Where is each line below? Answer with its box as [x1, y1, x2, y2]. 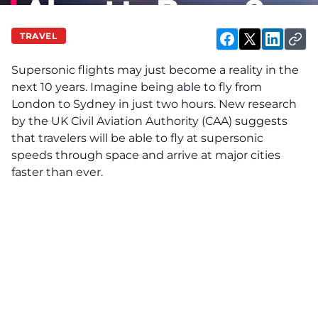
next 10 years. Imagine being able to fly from [11, 80, 262, 94]
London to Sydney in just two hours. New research [11, 97, 297, 111]
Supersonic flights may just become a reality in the [11, 63, 299, 77]
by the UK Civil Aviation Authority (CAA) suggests [11, 114, 287, 128]
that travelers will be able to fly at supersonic [11, 131, 263, 145]
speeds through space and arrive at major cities [11, 148, 280, 162]
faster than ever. [11, 165, 103, 179]
